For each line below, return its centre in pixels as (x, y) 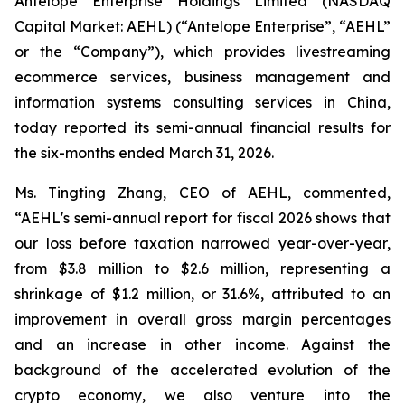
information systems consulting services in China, (202, 102)
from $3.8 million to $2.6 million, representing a (202, 268)
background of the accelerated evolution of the (202, 370)
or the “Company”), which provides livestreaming (202, 52)
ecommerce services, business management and (202, 77)
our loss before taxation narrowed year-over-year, (202, 243)
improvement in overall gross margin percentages (202, 319)
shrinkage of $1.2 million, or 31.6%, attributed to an (202, 294)
